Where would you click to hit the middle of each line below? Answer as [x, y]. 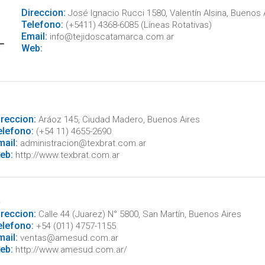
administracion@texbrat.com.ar [82, 143]
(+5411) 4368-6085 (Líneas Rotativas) [137, 25]
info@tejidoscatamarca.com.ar [110, 37]
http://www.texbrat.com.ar [66, 155]
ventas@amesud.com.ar [68, 238]
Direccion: [43, 13]
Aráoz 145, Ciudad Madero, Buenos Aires [118, 119]
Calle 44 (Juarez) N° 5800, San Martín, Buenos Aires [138, 214]
